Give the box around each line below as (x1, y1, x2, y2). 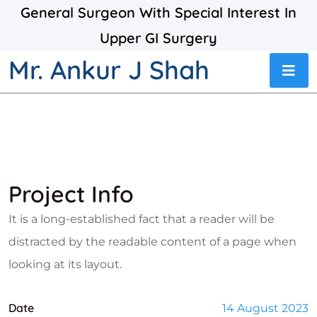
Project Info (8, 180, 134, 208)
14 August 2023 (222, 301, 309, 315)
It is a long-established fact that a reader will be (8, 212, 275, 226)
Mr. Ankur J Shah (8, 54, 209, 86)
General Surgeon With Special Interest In (21, 4, 296, 21)
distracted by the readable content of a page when (8, 235, 296, 248)
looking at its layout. (8, 258, 122, 271)
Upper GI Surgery (100, 29, 217, 47)
